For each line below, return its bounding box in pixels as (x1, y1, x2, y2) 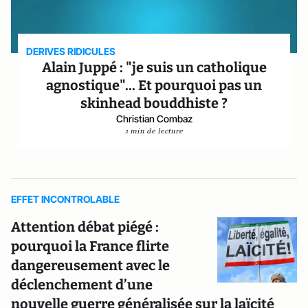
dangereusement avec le (11, 257, 170, 274)
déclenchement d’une (11, 276, 153, 294)
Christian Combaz (115, 113, 192, 125)
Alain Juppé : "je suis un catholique (41, 59, 267, 76)
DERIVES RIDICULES (26, 45, 116, 58)
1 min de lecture (125, 126, 183, 137)
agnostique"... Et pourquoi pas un (46, 77, 262, 94)
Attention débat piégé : (11, 219, 159, 236)
